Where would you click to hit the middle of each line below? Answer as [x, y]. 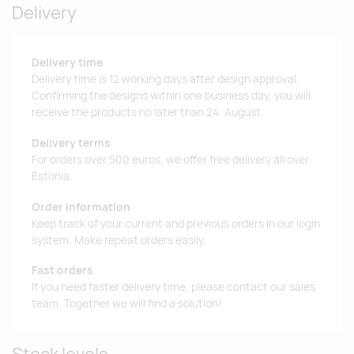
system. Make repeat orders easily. [119, 240]
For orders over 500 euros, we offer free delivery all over [170, 159]
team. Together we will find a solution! [126, 304]
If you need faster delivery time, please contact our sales [173, 287]
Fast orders [62, 271]
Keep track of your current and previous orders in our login [176, 223]
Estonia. [52, 176]
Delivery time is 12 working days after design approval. [166, 79]
